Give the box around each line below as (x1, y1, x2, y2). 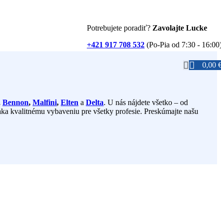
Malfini (33, 98, 57, 107)
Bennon (2, 98, 29, 107)
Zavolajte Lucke (152, 24, 207, 32)
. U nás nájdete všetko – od (104, 98, 188, 107)
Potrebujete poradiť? (87, 24, 152, 32)
